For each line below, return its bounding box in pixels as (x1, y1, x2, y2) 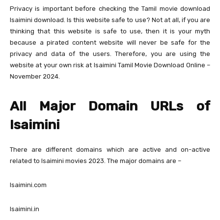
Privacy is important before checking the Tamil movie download (10, 5, 210, 13)
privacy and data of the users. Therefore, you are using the (10, 50, 210, 58)
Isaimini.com (10, 181, 47, 189)
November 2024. (10, 73, 60, 81)
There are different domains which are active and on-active (10, 146, 210, 154)
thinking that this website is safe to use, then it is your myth (10, 27, 210, 35)
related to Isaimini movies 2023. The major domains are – (10, 157, 181, 165)
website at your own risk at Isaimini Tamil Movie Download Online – (10, 61, 210, 69)
